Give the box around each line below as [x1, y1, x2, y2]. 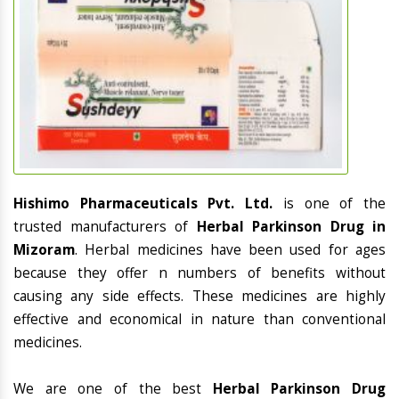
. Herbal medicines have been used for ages [75, 240, 386, 260]
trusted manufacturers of [13, 217, 197, 237]
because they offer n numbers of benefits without [13, 264, 386, 283]
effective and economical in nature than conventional [13, 310, 386, 330]
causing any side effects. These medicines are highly [13, 287, 386, 306]
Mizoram [13, 240, 75, 260]
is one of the [282, 194, 387, 214]
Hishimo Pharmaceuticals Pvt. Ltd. [13, 194, 283, 214]
